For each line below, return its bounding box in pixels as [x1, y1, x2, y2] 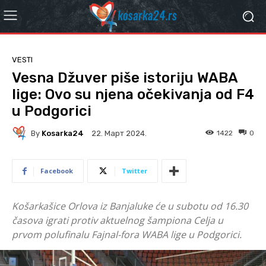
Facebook [40, 166, 73, 175]
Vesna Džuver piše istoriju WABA [12, 69, 237, 86]
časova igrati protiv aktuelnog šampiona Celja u [12, 214, 223, 227]
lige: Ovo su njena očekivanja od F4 [12, 86, 254, 103]
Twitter [122, 166, 147, 175]
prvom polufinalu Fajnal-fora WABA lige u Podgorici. [12, 228, 242, 241]
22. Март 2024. [91, 129, 147, 138]
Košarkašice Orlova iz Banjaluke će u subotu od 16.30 [12, 199, 248, 213]
